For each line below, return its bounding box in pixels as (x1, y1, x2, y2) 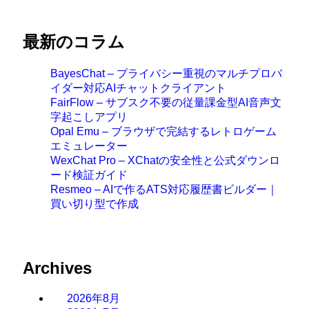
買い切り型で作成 (50, 198, 139, 210)
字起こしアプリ (50, 111, 128, 123)
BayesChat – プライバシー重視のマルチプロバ (50, 68, 282, 80)
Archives (22, 259, 92, 278)
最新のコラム (22, 32, 125, 52)
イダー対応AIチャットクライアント (50, 82, 226, 94)
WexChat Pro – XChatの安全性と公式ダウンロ (50, 154, 280, 167)
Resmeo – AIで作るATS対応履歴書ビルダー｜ (50, 183, 278, 196)
